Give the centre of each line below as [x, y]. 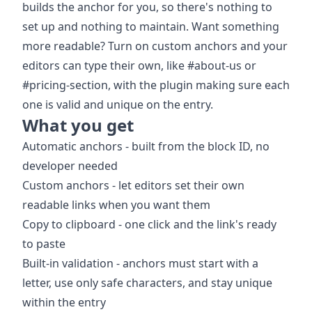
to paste [44, 243]
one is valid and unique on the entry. [118, 104]
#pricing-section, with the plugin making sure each [156, 85]
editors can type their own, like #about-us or [139, 65]
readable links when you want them [116, 204]
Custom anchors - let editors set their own [133, 185]
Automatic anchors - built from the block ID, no [146, 146]
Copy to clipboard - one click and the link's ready [149, 224]
